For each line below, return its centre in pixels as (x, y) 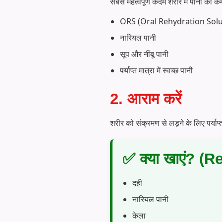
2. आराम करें (146, 99)
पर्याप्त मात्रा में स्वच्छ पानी (156, 70)
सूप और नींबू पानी (144, 54)
